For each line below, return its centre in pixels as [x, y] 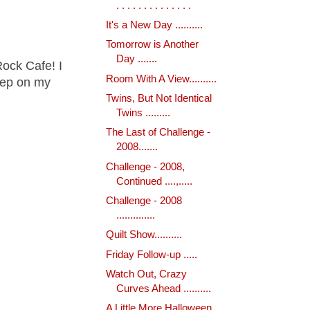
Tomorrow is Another [152, 45]
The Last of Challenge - [158, 133]
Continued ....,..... [154, 181]
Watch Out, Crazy [146, 274]
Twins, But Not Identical [158, 99]
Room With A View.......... [161, 79]
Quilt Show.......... [144, 235]
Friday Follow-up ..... [151, 254]
